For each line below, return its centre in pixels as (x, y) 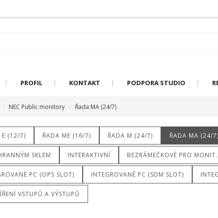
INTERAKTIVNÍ (89, 155)
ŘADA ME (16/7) (66, 136)
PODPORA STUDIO (156, 83)
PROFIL (31, 83)
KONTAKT (84, 83)
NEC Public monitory (36, 107)
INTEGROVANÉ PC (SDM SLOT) (137, 174)
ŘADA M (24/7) (130, 136)
